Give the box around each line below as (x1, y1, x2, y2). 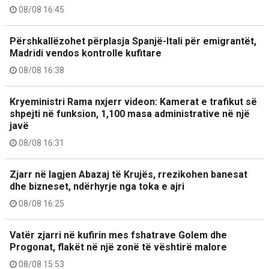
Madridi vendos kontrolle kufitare (10, 47, 162, 59)
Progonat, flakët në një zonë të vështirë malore (10, 241, 227, 253)
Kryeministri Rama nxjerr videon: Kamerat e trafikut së (10, 96, 257, 107)
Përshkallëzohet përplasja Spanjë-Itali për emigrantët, (10, 35, 256, 47)
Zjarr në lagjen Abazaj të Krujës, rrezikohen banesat (10, 169, 247, 180)
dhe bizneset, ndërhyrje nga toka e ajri (10, 181, 184, 192)
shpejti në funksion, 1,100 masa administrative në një (10, 108, 250, 119)
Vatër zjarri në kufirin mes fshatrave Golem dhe (10, 229, 227, 241)
